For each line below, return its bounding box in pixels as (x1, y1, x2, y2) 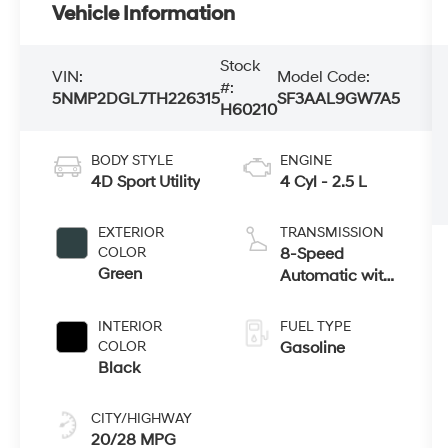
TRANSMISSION (280, 223, 385, 241)
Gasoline (280, 337, 346, 358)
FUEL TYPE (280, 317, 352, 335)
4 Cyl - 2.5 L (280, 171, 368, 192)
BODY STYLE (91, 151, 174, 169)
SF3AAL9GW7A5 (277, 88, 401, 109)
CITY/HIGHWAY (91, 409, 193, 427)
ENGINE (280, 151, 333, 169)
